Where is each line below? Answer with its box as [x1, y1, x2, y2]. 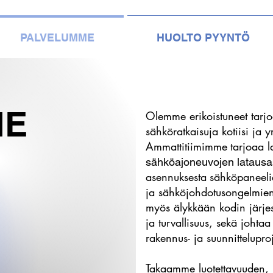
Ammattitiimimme [146, 139, 228, 154]
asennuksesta [146, 169, 207, 184]
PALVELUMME [19, 31, 94, 44]
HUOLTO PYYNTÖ [156, 31, 250, 44]
